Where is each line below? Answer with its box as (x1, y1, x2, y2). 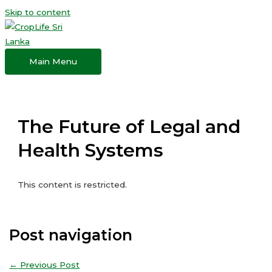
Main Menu (29, 56, 77, 66)
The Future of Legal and (18, 115, 241, 138)
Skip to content (5, 7, 70, 17)
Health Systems (18, 138, 164, 161)
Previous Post (18, 259, 80, 270)
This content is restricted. (18, 179, 127, 189)
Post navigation (9, 225, 133, 244)
